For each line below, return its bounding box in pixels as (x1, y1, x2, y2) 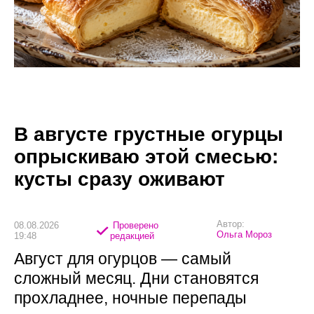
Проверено (109, 219, 158, 231)
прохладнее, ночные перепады (14, 289, 247, 308)
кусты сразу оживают (14, 168, 225, 191)
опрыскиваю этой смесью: (14, 146, 278, 168)
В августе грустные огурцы (14, 123, 283, 146)
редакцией (109, 230, 154, 241)
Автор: (217, 219, 245, 230)
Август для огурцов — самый (14, 250, 231, 268)
